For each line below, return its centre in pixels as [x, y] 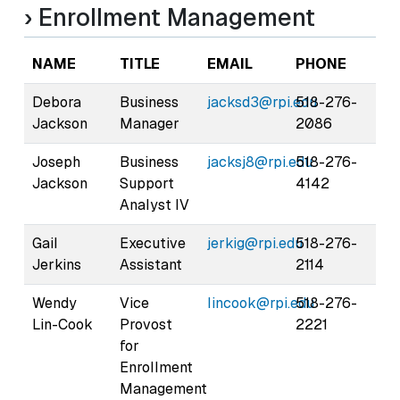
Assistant [151, 264]
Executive [153, 243]
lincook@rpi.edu [261, 303]
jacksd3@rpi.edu [262, 102]
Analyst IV [154, 204]
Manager [150, 123]
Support [147, 183]
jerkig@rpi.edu [255, 243]
